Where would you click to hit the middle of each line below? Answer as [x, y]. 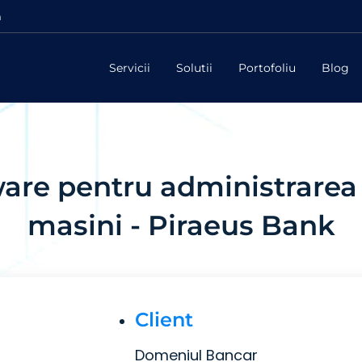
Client [164, 320]
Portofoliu [267, 67]
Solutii [194, 67]
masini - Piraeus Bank [181, 225]
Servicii [130, 67]
